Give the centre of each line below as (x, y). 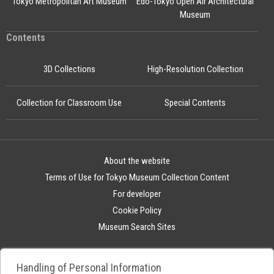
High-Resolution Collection (195, 69)
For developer (137, 194)
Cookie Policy (137, 210)
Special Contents (195, 103)
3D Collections (69, 69)
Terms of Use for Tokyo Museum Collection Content (137, 177)
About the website (137, 161)
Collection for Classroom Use (69, 103)
